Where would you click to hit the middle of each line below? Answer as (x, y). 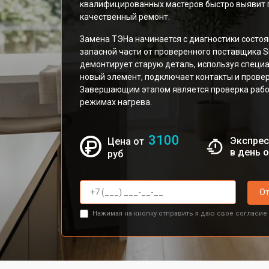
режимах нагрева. (116, 102)
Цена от (127, 141)
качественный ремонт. (125, 17)
